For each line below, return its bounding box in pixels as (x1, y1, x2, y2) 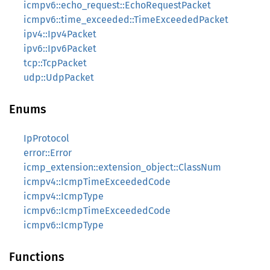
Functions (9, 250, 64, 264)
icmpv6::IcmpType (24, 219, 104, 231)
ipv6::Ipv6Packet (24, 43, 96, 54)
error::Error (24, 147, 72, 159)
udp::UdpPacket (24, 72, 94, 83)
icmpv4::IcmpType (24, 190, 104, 202)
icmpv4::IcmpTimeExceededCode (24, 176, 171, 187)
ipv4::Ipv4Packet (24, 28, 96, 40)
